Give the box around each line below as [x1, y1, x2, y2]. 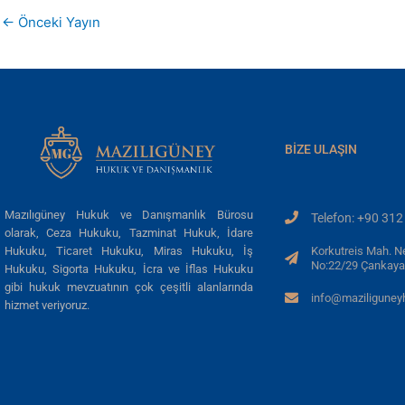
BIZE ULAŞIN [285, 141, 357, 156]
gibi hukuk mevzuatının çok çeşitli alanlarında [5, 280, 253, 295]
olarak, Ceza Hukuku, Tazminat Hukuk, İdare [5, 226, 253, 240]
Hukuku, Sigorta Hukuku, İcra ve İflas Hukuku [5, 262, 253, 277]
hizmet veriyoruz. [5, 298, 89, 313]
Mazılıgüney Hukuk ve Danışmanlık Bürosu [5, 208, 253, 222]
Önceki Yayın [14, 14, 100, 31]
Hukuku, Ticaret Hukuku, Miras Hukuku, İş [5, 244, 253, 259]
